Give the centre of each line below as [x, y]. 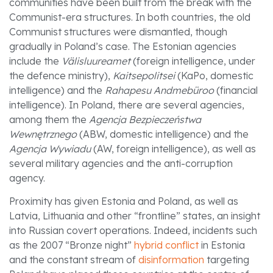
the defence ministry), [61, 75]
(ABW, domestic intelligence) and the [163, 134]
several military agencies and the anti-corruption [121, 163]
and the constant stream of [74, 260]
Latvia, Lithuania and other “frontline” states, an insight [135, 216]
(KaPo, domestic [214, 75]
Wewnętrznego [43, 134]
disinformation [171, 260]
